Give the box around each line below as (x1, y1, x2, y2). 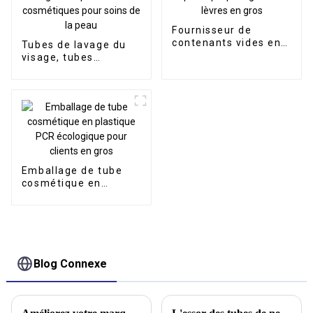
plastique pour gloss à (171, 49, 291, 61)
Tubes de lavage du (21, 38, 126, 50)
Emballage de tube (21, 164, 123, 176)
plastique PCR (21, 189, 97, 201)
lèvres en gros (171, 61, 249, 73)
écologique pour (21, 202, 109, 214)
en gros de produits (21, 89, 127, 101)
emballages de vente (21, 76, 135, 88)
